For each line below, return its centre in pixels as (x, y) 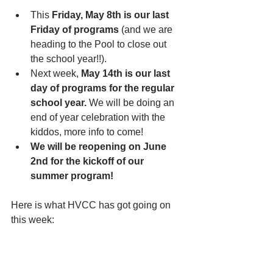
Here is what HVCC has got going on (92, 205)
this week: (33, 220)
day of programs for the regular (104, 88)
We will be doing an (132, 103)
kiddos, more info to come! (87, 132)
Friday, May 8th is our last (112, 15)
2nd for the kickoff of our (88, 161)
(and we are (147, 30)
